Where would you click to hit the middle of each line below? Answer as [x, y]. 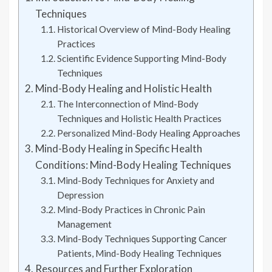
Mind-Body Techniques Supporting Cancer [142, 238]
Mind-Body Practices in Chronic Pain [131, 209]
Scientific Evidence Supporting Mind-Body [141, 58]
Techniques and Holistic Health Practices [139, 118]
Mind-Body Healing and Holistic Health [124, 88]
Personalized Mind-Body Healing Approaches [148, 133]
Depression [80, 195]
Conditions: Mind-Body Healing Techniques [134, 165]
